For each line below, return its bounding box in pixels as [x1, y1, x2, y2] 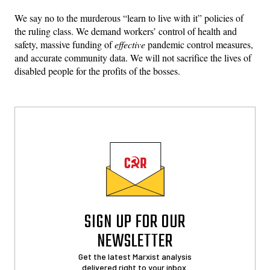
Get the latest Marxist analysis [78, 251, 192, 262]
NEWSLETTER [96, 227, 174, 256]
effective [115, 37, 145, 51]
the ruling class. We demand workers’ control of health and [14, 24, 237, 37]
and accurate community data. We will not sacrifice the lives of [14, 51, 251, 64]
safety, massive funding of [14, 37, 115, 51]
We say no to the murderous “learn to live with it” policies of [14, 11, 243, 24]
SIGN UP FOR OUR [84, 208, 186, 236]
